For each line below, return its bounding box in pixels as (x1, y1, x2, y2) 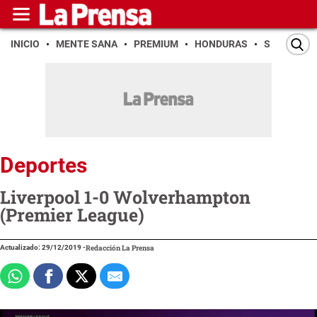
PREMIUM (134, 38, 178, 50)
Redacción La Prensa (86, 243, 154, 253)
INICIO (11, 38, 40, 50)
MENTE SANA (56, 38, 117, 50)
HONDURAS (195, 38, 248, 50)
